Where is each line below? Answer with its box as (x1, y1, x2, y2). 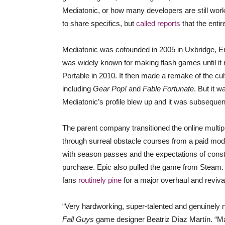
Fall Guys (62, 215, 94, 223)
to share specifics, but (62, 19, 136, 28)
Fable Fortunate (143, 84, 194, 93)
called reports (136, 19, 180, 28)
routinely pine (78, 176, 122, 184)
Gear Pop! (93, 84, 129, 93)
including (62, 84, 93, 93)
